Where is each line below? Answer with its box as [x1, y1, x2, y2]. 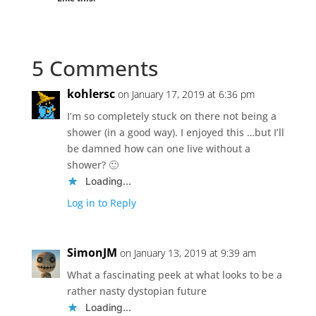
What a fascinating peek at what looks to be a [66, 267, 282, 281]
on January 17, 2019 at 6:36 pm [117, 87, 255, 101]
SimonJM [66, 244, 117, 260]
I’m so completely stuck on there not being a [66, 109, 276, 123]
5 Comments [31, 53, 158, 83]
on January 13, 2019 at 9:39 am [119, 245, 256, 260]
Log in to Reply [66, 195, 136, 209]
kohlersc [66, 85, 115, 102]
